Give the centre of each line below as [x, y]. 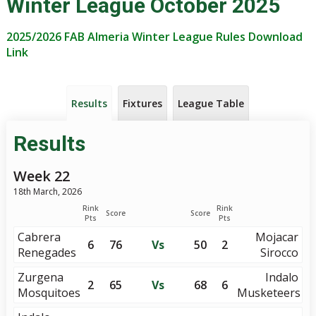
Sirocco [280, 253]
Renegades [47, 253]
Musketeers [269, 293]
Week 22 [41, 176]
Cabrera [39, 237]
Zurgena [40, 277]
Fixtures [143, 103]
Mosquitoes [49, 293]
